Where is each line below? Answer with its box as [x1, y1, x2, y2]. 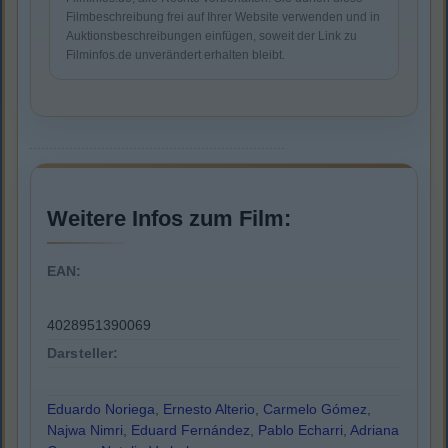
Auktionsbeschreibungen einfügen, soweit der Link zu [66, 29, 357, 44]
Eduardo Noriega [47, 401, 155, 418]
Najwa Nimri [47, 422, 123, 439]
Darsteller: [47, 345, 119, 362]
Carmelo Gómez [263, 401, 367, 418]
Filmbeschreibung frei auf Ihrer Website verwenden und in [66, 10, 380, 25]
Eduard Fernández [131, 422, 250, 439]
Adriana [350, 422, 399, 439]
